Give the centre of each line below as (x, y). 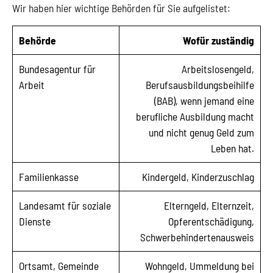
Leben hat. (232, 148)
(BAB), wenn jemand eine (204, 101)
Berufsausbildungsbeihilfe (200, 85)
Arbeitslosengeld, (218, 69)
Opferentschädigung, (211, 221)
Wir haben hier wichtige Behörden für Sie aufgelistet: (121, 8)
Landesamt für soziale (65, 205)
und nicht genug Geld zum (201, 132)
